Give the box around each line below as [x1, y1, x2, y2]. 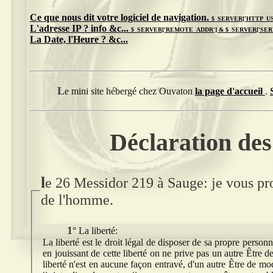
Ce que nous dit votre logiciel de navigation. [30, 12, 211, 23]
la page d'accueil [195, 86, 265, 96]
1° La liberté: [73, 225, 118, 236]
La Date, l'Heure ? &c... [30, 34, 128, 44]
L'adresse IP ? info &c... [30, 23, 131, 34]
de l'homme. [41, 191, 113, 208]
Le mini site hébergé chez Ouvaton [65, 86, 195, 96]
